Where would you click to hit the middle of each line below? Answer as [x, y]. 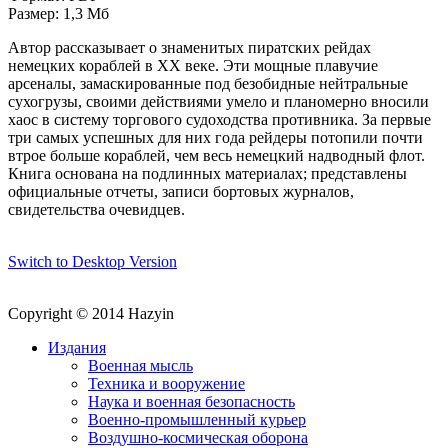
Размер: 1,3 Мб [58, 13]
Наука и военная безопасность [191, 401]
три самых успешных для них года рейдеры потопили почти [215, 137]
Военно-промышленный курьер [197, 419]
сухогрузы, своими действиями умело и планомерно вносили [218, 101]
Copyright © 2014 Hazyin [91, 313]
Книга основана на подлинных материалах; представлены [207, 173]
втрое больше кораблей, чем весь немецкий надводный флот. [216, 155]
